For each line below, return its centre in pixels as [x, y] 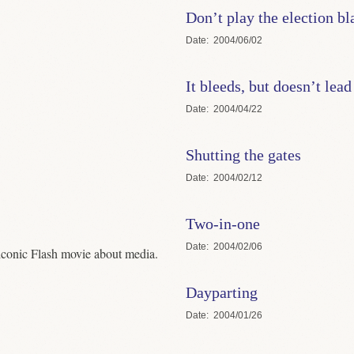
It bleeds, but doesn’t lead [268, 86]
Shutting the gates [243, 154]
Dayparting [221, 292]
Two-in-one [222, 223]
